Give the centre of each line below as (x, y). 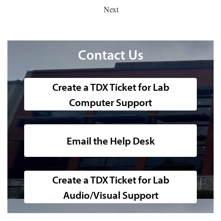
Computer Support (110, 102)
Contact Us (110, 56)
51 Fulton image (135, 132)
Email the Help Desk (110, 141)
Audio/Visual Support (110, 194)
